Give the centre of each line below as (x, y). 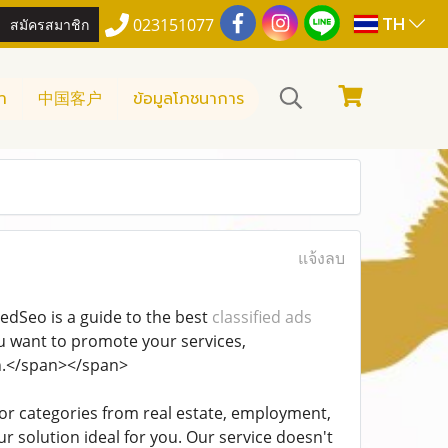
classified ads (261, 317)
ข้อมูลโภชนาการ (188, 98)
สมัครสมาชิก (50, 23)
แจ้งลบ (321, 258)
